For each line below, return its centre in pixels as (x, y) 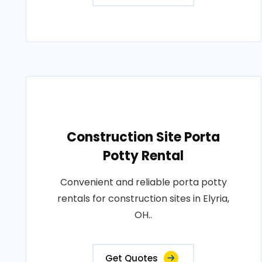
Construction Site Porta (144, 137)
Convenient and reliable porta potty (143, 182)
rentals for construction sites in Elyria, (144, 199)
